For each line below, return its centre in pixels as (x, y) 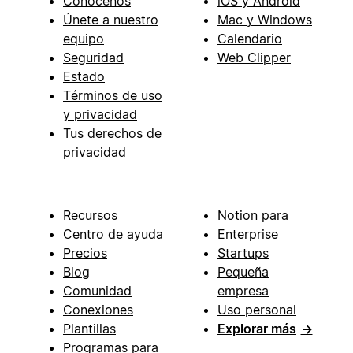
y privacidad (100, 115)
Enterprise (248, 234)
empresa (243, 291)
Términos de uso (113, 96)
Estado (84, 77)
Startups (243, 253)
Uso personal (257, 310)
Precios (85, 253)
